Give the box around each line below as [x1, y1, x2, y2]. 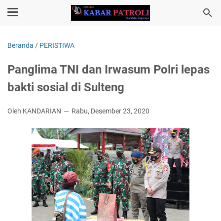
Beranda [7, 41, 34, 49]
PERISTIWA [39, 41, 74, 49]
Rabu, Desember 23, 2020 [72, 107, 149, 115]
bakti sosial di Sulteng [7, 80, 124, 94]
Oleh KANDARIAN [7, 107, 63, 115]
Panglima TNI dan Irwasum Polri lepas [7, 63, 210, 76]
